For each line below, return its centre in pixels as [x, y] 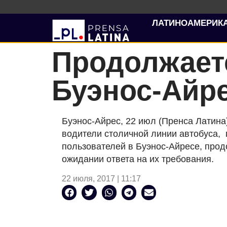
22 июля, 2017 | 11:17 [101, 179]
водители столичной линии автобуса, [142, 134]
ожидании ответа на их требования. [138, 159]
